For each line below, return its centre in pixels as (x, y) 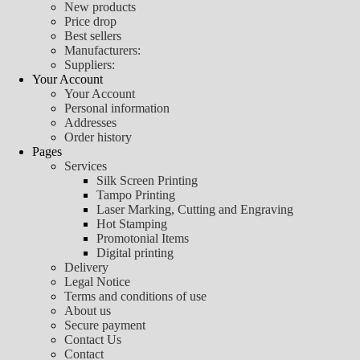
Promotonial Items (143, 238)
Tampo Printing (136, 194)
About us (88, 310)
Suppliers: (90, 64)
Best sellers (93, 35)
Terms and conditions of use (135, 296)
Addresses (90, 122)
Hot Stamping (132, 223)
